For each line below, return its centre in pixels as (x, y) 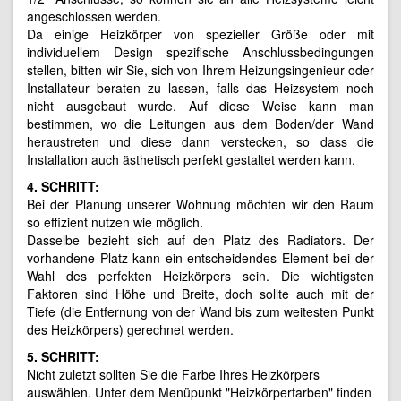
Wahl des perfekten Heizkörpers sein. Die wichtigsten (200, 275)
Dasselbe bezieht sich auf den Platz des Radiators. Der (200, 239)
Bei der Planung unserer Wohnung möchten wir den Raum (200, 204)
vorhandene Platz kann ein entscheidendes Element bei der (200, 257)
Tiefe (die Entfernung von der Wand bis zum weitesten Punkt (200, 311)
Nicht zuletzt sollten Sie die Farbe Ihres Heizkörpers (173, 374)
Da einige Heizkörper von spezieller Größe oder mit (200, 34)
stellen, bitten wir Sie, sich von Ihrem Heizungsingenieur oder (200, 69)
